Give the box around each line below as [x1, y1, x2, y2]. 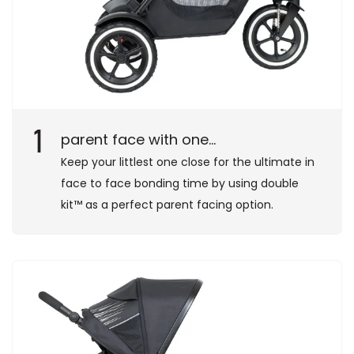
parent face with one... [61, 129, 216, 149]
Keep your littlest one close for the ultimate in [61, 153, 314, 170]
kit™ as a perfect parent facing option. [61, 196, 273, 213]
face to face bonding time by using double [61, 175, 299, 191]
